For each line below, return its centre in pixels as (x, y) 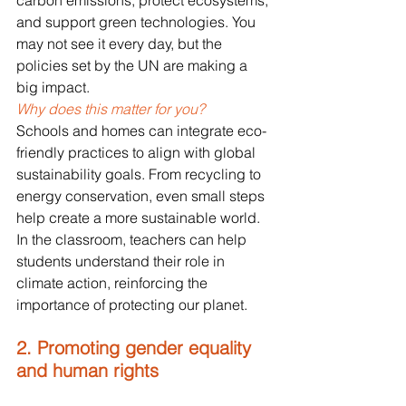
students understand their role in (122, 261)
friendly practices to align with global (138, 153)
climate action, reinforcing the (114, 283)
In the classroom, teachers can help (133, 240)
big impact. (53, 87)
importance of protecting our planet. (132, 305)
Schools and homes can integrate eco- (141, 131)
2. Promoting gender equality (136, 348)
